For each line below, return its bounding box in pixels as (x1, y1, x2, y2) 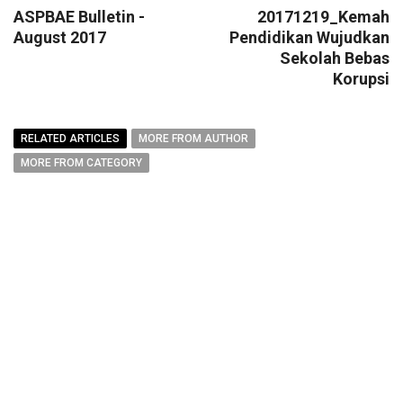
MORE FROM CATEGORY (21, 157, 142, 169)
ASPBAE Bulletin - (13, 7, 145, 26)
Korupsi (333, 69, 390, 88)
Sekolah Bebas (280, 49, 390, 67)
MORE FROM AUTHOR (139, 132, 248, 145)
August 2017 (13, 28, 106, 47)
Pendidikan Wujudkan (229, 28, 390, 47)
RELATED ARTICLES (21, 132, 120, 145)
